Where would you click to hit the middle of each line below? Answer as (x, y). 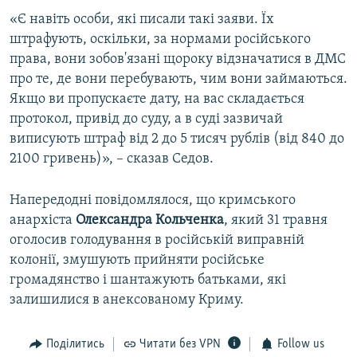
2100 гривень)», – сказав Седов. (112, 159)
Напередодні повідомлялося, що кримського (153, 201)
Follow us (300, 345)
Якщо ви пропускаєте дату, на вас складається (157, 100)
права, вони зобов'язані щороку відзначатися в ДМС (178, 60)
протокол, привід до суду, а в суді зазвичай (146, 120)
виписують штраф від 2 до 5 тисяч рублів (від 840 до (177, 139)
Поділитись (75, 345)
